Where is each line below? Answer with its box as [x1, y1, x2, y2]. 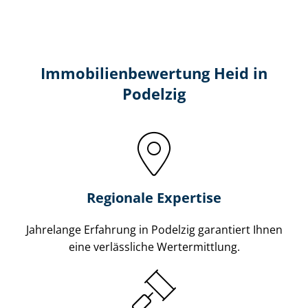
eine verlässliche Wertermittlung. [68, 239, 240, 254]
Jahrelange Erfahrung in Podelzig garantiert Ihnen [25, 221, 283, 237]
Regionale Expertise [87, 188, 221, 207]
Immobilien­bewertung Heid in [41, 63, 267, 83]
